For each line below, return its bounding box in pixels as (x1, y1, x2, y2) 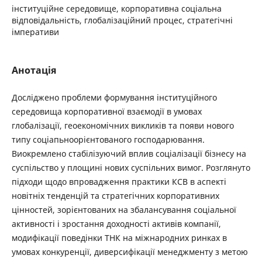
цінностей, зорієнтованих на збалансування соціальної (11, 204, 236, 215)
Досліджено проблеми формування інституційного (11, 92, 217, 103)
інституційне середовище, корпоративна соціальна (11, 2, 222, 14)
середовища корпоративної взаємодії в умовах (11, 106, 202, 117)
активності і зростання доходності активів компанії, (11, 218, 221, 229)
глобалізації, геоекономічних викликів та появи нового (11, 120, 234, 131)
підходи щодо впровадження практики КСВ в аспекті (11, 176, 226, 187)
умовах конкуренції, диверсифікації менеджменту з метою (11, 246, 248, 257)
